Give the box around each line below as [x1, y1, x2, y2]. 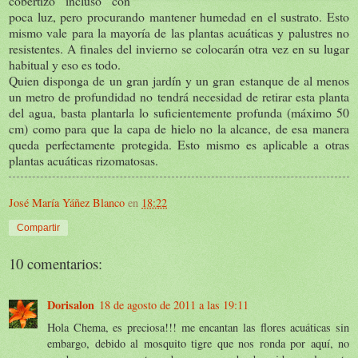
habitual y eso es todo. [9, 55, 121, 73]
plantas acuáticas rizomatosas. [9, 151, 158, 169]
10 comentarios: [9, 253, 102, 273]
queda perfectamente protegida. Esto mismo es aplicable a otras [9, 135, 349, 153]
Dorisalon [47, 296, 94, 313]
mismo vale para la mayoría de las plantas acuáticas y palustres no [9, 23, 349, 41]
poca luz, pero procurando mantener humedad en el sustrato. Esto [9, 7, 349, 25]
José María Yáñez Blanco [9, 194, 125, 210]
